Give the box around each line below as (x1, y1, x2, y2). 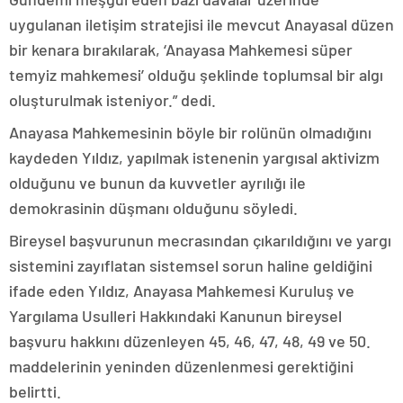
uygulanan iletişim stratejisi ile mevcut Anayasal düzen (9, 14, 394, 35)
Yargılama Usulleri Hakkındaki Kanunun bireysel (9, 306, 342, 327)
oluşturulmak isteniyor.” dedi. (9, 90, 216, 111)
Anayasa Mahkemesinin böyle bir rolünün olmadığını (9, 122, 372, 143)
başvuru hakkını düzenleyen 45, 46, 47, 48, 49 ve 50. (9, 331, 371, 352)
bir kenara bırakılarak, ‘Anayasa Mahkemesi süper (9, 40, 353, 60)
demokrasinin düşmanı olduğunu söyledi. (9, 198, 298, 219)
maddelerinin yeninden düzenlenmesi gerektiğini (9, 356, 354, 377)
